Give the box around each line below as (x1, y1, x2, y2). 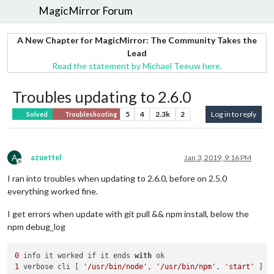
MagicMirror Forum (39, 4, 133, 18)
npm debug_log (7, 221, 65, 232)
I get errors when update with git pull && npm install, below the (7, 208, 249, 219)
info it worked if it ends (19, 251, 135, 260)
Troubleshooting (63, 110, 117, 118)
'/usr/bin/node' (83, 262, 148, 271)
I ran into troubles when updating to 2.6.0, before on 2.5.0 (7, 172, 227, 183)
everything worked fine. (7, 185, 98, 196)
